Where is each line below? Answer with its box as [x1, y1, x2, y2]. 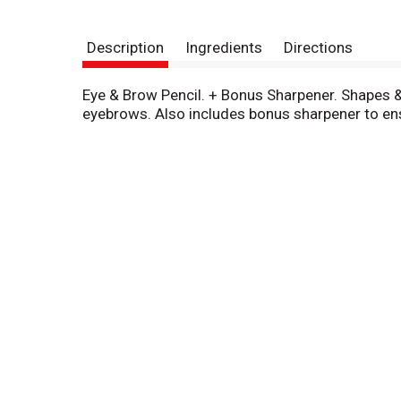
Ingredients [185, 38, 262, 57]
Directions [284, 38, 353, 57]
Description [87, 38, 164, 57]
